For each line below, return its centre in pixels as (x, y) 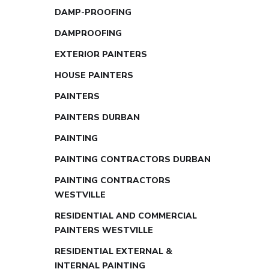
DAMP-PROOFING (93, 12)
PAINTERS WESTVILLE (104, 230)
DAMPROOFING (88, 33)
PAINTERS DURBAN (97, 117)
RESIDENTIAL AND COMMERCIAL (126, 216)
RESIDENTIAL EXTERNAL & (113, 251)
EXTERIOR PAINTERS (101, 54)
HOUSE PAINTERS (94, 75)
